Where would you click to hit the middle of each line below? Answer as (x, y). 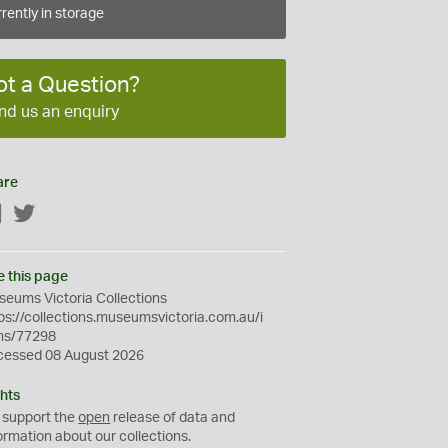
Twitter (58, 214)
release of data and (173, 417)
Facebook (35, 214)
